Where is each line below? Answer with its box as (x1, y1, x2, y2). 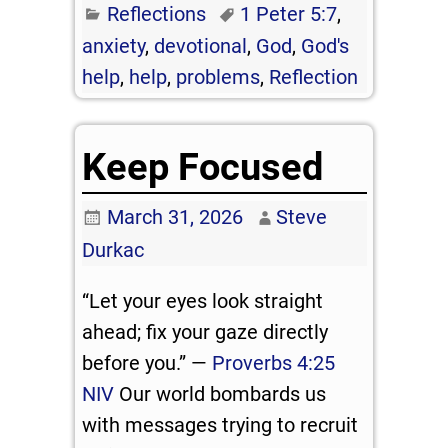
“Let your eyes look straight (82, 289, 324, 314)
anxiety (82, 34, 146, 59)
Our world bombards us (114, 382, 327, 407)
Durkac (82, 238, 145, 263)
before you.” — (82, 351, 213, 376)
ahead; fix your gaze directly (82, 320, 329, 345)
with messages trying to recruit (82, 413, 359, 438)
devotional (154, 34, 248, 59)
